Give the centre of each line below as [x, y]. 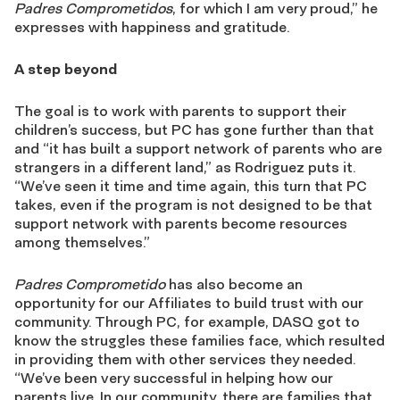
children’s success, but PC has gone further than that [194, 129]
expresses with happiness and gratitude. [152, 26]
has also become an [234, 283]
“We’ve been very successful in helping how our [174, 377]
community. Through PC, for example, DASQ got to [187, 321]
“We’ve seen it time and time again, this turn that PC [191, 185]
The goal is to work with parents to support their [180, 110]
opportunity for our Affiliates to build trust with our [189, 302]
